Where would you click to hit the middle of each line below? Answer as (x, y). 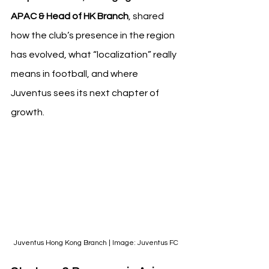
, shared (147, 16)
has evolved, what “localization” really (95, 54)
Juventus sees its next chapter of (86, 93)
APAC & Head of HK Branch (70, 16)
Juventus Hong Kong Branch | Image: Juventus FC (96, 243)
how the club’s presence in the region (94, 35)
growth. (28, 112)
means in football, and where (75, 74)
